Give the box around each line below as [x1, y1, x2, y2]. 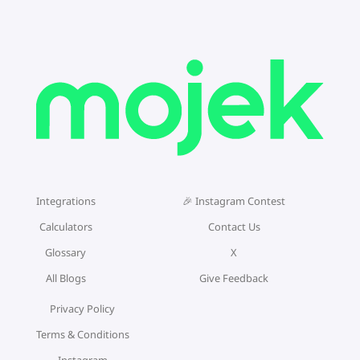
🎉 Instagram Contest [182, 193, 285, 208]
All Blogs [45, 270, 86, 285]
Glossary [45, 244, 87, 260]
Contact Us [207, 219, 260, 234]
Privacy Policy [50, 301, 116, 316]
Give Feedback [199, 270, 268, 285]
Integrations [35, 193, 96, 208]
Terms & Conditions [35, 326, 129, 342]
